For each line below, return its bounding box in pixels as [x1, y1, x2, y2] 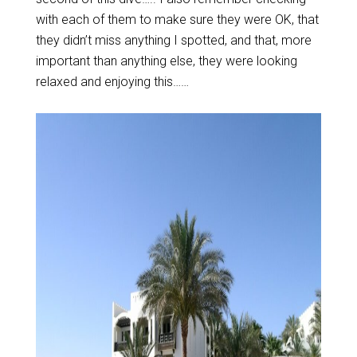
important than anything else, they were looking [35, 53, 297, 69]
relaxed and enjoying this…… [35, 74, 189, 89]
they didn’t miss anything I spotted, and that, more [35, 33, 312, 48]
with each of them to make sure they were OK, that [35, 12, 319, 27]
